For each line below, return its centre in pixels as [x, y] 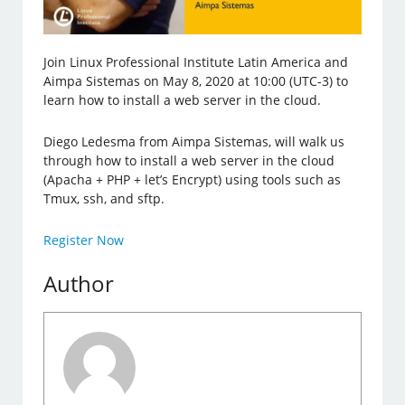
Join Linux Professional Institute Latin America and [196, 61]
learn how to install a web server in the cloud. [183, 99]
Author [79, 283]
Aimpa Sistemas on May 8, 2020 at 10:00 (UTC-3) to [196, 80]
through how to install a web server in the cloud [189, 160]
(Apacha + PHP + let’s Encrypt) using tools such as [193, 179]
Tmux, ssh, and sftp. [104, 198]
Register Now [84, 240]
